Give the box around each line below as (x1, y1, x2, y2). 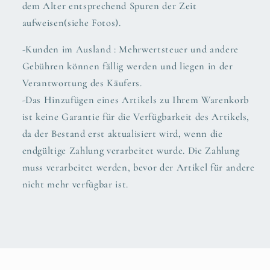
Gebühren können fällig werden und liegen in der (22, 60, 233, 73)
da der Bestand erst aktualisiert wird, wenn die (22, 128, 223, 140)
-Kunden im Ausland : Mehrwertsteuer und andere (22, 43, 239, 56)
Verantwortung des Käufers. (22, 77, 142, 90)
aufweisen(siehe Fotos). (22, 16, 121, 29)
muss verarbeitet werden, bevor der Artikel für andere (22, 162, 255, 174)
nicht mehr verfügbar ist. (22, 178, 129, 191)
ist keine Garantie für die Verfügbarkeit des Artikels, (22, 111, 250, 124)
